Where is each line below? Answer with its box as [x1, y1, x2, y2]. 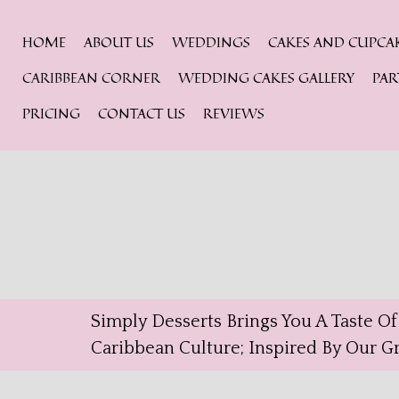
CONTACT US [98, 102, 185, 124]
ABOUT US [84, 31, 154, 53]
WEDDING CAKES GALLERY [178, 67, 354, 88]
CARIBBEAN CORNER [22, 67, 160, 88]
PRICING [22, 102, 80, 124]
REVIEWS [203, 102, 265, 124]
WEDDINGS [172, 31, 250, 53]
